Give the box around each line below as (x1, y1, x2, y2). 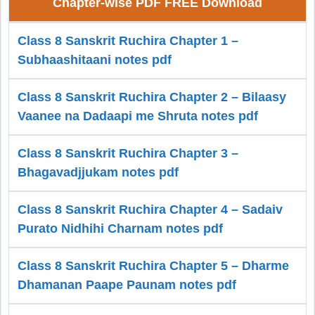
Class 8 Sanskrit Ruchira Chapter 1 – (18, 34, 238, 49)
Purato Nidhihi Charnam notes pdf (18, 221, 223, 236)
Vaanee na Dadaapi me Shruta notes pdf (18, 109, 258, 124)
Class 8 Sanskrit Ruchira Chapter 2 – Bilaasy (18, 90, 286, 105)
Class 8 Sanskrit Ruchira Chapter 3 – (18, 146, 238, 161)
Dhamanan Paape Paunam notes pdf (18, 278, 236, 292)
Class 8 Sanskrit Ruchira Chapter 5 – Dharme (18, 259, 289, 274)
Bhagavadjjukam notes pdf (18, 165, 179, 180)
